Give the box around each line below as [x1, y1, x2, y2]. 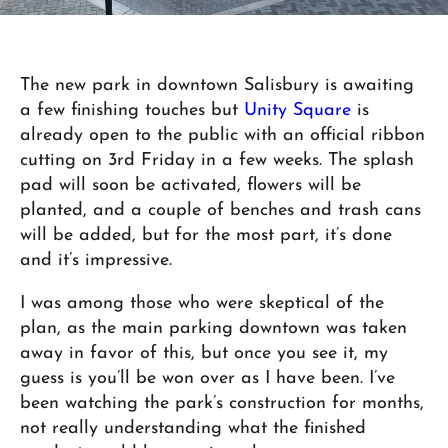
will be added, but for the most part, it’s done [20, 226, 392, 245]
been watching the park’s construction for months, [20, 394, 424, 413]
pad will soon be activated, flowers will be [20, 176, 361, 195]
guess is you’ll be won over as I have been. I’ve [20, 369, 395, 388]
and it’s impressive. [20, 251, 172, 270]
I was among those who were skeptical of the [20, 294, 384, 313]
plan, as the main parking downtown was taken [20, 319, 407, 338]
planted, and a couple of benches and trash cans [20, 201, 421, 220]
